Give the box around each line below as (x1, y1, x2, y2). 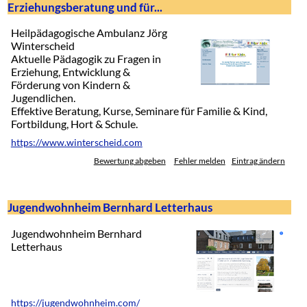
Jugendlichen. (10, 91, 75, 105)
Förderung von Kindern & (10, 78, 130, 92)
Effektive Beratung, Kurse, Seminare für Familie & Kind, (10, 104, 267, 118)
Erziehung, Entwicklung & (10, 65, 130, 79)
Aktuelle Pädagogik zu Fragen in (10, 52, 161, 66)
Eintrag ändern (231, 156, 285, 166)
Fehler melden (173, 156, 225, 166)
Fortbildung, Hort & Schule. (10, 117, 138, 131)
